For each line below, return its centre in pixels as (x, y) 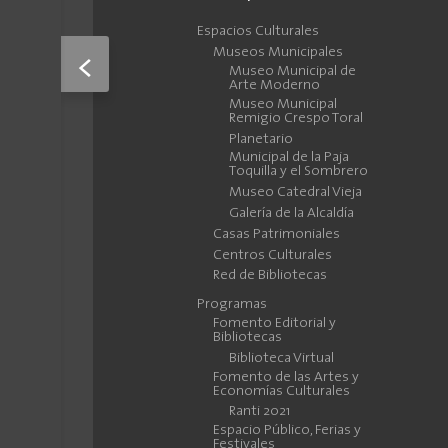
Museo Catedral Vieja (296, 193)
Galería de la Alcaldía (292, 214)
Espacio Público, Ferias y (287, 431)
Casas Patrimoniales (277, 234)
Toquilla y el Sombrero (299, 172)
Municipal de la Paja (289, 158)
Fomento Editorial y (275, 323)
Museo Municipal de (293, 72)
